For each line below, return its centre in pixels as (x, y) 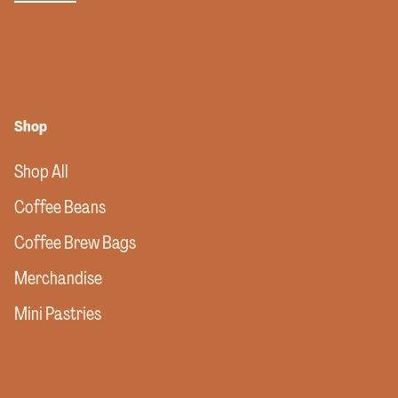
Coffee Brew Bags (75, 243)
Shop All (41, 172)
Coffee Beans (60, 207)
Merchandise (58, 279)
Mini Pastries (58, 314)
